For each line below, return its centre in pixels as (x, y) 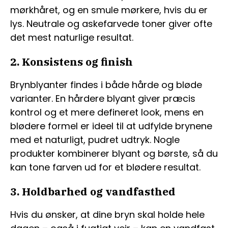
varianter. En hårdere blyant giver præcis (103, 98)
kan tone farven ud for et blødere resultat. (105, 167)
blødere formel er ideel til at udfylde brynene (111, 126)
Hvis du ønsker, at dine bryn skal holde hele (107, 215)
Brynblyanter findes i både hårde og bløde (106, 85)
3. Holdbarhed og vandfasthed (93, 192)
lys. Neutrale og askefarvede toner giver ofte (111, 23)
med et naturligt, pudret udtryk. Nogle (95, 140)
